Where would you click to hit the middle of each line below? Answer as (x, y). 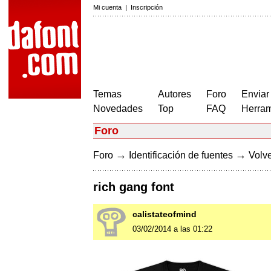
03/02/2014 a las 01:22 (172, 229)
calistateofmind (165, 214)
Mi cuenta (107, 7)
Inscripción (147, 7)
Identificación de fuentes (181, 155)
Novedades (118, 109)
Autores (175, 94)
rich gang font (134, 187)
